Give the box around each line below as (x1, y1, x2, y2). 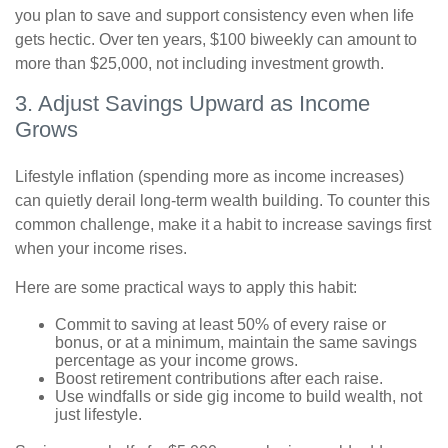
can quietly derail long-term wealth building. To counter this (15, 192, 430, 209)
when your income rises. (15, 240, 187, 257)
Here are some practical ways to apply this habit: (15, 279, 357, 296)
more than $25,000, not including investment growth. (15, 55, 384, 72)
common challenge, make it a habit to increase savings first (15, 216, 431, 233)
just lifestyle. (55, 406, 142, 423)
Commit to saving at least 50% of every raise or (55, 316, 386, 333)
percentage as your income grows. (55, 352, 298, 369)
